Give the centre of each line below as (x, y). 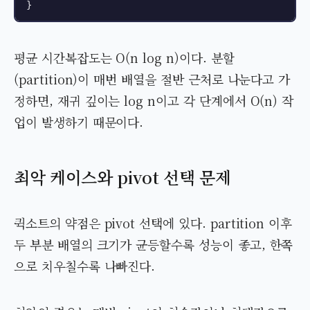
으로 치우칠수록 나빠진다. (85, 266)
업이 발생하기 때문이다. (79, 122)
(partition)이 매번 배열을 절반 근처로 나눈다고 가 (152, 79)
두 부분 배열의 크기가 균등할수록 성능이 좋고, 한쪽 (154, 245)
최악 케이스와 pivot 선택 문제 (122, 177)
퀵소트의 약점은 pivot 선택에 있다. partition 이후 (153, 223)
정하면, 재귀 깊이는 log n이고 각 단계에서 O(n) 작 (154, 101)
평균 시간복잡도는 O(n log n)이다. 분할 (124, 58)
